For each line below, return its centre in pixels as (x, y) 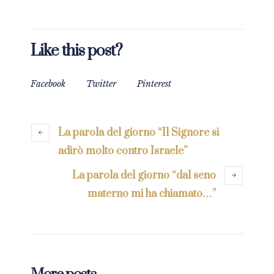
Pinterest (154, 83)
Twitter (101, 83)
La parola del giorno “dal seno (144, 175)
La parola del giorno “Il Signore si (139, 132)
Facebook (48, 83)
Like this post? (76, 51)
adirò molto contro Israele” (123, 151)
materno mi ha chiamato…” (152, 194)
